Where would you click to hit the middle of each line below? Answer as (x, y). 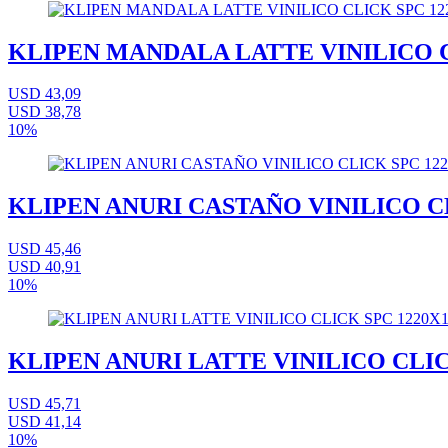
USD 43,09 (44, 94)
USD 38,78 (44, 112)
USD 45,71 (44, 404)
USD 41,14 (44, 422)
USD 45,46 (44, 249)
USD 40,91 (44, 267)
